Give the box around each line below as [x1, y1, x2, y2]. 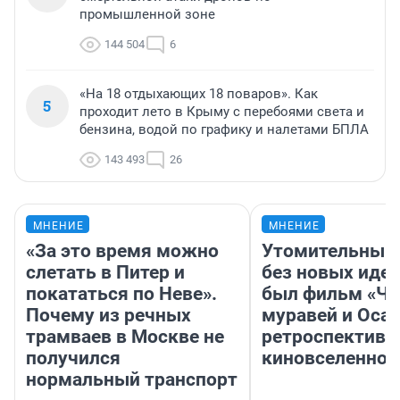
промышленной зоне [79, 6, 215, 23]
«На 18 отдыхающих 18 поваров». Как [79, 86, 318, 103]
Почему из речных [26, 304, 191, 327]
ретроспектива [262, 326, 396, 348]
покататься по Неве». [26, 283, 217, 305]
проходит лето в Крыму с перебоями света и [79, 104, 364, 121]
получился [26, 347, 121, 370]
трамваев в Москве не [26, 326, 224, 348]
